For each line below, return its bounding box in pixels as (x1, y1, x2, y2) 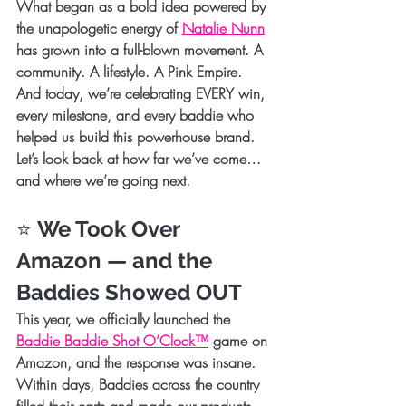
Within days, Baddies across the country (16, 373, 264, 394)
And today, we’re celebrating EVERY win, (16, 82, 269, 103)
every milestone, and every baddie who (16, 104, 258, 125)
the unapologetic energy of (16, 17, 182, 38)
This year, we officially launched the (16, 308, 235, 329)
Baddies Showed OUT (16, 278, 242, 305)
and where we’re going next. (16, 169, 190, 190)
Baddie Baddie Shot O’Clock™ (16, 330, 208, 351)
